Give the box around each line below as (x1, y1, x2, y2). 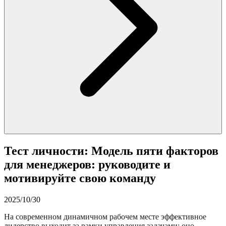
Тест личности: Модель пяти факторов (4, 144, 218, 157)
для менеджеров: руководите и (4, 157, 171, 171)
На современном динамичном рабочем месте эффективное (4, 212, 206, 221)
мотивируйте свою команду (4, 171, 156, 185)
